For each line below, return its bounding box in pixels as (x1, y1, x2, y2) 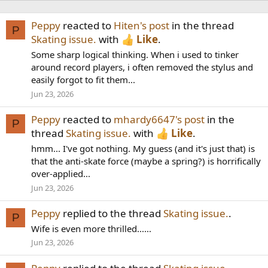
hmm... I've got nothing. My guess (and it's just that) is (31, 142, 255, 154)
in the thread (169, 19, 234, 33)
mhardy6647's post (114, 112, 205, 127)
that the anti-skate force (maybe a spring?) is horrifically (31, 154, 261, 167)
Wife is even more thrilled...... (31, 222, 151, 234)
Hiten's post (114, 19, 169, 33)
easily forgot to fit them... (31, 74, 135, 86)
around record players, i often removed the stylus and (31, 61, 253, 74)
